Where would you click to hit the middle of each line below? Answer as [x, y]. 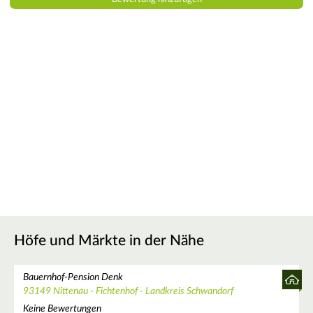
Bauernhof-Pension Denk [73, 277]
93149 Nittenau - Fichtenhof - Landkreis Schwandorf [128, 291]
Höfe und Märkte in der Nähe [109, 240]
